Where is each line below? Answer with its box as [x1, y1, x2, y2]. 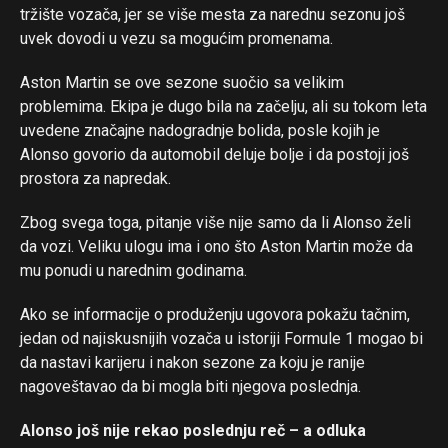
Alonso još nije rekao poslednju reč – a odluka [20, 421, 366, 441]
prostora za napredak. [20, 169, 171, 189]
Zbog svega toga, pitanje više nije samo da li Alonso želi [20, 213, 411, 233]
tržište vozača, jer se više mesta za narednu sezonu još [20, 5, 405, 25]
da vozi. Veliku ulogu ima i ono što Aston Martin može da [20, 237, 413, 257]
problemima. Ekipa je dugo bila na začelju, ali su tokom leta [20, 97, 427, 117]
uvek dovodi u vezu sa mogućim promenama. [20, 29, 333, 49]
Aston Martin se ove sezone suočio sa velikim [20, 73, 344, 93]
